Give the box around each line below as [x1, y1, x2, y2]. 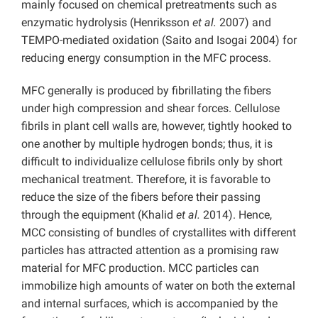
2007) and [216, 16, 271, 30]
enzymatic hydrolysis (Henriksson [21, 16, 192, 30]
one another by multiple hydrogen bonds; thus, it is [21, 137, 273, 151]
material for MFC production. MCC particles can [21, 261, 259, 275]
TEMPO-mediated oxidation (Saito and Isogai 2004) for [21, 33, 297, 48]
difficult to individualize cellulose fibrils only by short [21, 155, 283, 169]
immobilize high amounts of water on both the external [21, 279, 295, 293]
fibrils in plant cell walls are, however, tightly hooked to [21, 119, 292, 133]
